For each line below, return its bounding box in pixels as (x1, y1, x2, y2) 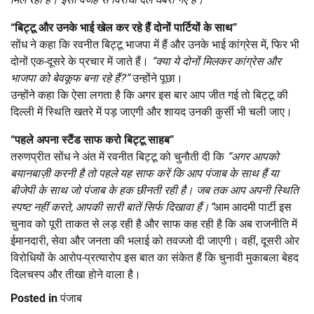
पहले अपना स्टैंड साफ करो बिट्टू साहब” (15, 132, 175, 146)
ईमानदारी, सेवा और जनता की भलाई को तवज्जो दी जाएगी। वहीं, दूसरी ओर (11, 233, 299, 247)
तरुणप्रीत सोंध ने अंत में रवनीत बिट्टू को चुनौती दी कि (11, 149, 227, 163)
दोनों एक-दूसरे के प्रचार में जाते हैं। (11, 54, 151, 68)
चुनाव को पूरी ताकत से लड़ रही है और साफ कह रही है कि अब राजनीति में (11, 217, 297, 231)
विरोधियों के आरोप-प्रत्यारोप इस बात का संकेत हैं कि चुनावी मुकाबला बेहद (11, 250, 299, 264)
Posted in (11, 291, 60, 305)
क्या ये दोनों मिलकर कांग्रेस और (156, 54, 281, 68)
